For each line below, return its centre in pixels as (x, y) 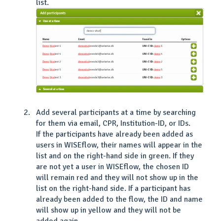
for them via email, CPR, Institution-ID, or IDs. (113, 123)
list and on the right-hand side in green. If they (115, 156)
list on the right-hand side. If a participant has (113, 188)
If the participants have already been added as (114, 134)
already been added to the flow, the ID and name (119, 199)
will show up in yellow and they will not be (109, 210)
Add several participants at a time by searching (116, 112)
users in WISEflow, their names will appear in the (119, 145)
